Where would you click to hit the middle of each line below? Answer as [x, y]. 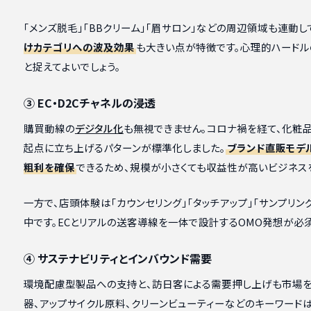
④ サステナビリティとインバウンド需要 [118, 259]
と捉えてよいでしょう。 [72, 67]
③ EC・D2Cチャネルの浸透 [90, 103]
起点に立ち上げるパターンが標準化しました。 [124, 148]
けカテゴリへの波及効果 [79, 47]
